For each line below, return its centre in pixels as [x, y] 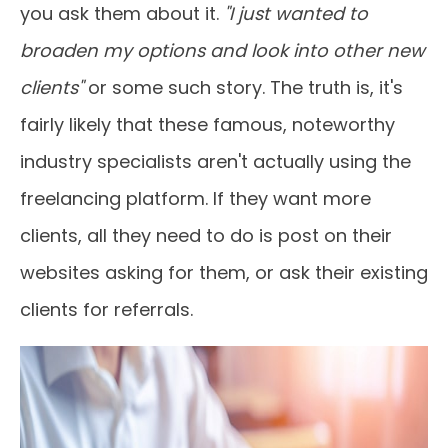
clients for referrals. [106, 309]
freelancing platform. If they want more [195, 198]
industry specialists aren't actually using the [215, 161]
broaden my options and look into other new [222, 50]
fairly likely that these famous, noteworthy [207, 124]
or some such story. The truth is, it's [243, 87]
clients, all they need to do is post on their [206, 235]
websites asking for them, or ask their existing [224, 272]
